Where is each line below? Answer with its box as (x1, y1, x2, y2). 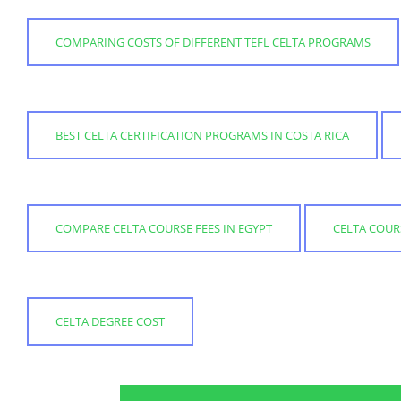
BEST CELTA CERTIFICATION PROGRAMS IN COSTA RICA (55, 126, 349, 143)
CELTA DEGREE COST (55, 312, 165, 329)
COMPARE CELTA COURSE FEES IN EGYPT (55, 219, 272, 236)
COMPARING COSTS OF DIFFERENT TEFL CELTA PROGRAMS (55, 33, 371, 50)
